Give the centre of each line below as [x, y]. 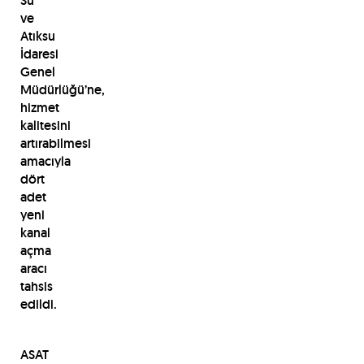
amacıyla [45, 161]
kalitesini [45, 125]
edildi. [38, 304]
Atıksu [37, 36]
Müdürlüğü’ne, [62, 89]
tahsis [36, 286]
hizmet [39, 107]
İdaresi [39, 54]
